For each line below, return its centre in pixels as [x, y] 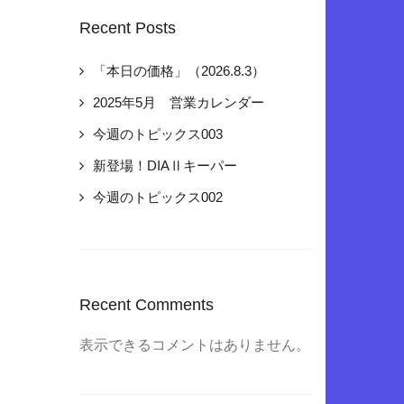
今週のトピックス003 [158, 134]
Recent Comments [147, 305]
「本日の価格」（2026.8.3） [179, 71]
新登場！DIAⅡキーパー [165, 166]
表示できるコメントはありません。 [195, 344]
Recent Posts [128, 28]
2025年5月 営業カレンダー [179, 103]
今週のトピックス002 [158, 197]
